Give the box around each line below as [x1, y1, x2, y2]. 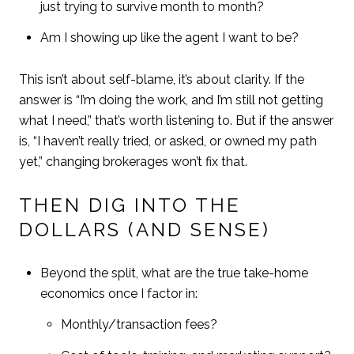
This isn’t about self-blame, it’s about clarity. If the [19, 71, 304, 87]
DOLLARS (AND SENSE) [19, 218, 270, 242]
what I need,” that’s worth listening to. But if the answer [19, 112, 333, 128]
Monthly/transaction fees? [61, 317, 218, 333]
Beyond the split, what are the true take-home [40, 265, 308, 281]
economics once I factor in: [40, 285, 198, 301]
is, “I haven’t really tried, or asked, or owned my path [19, 133, 317, 149]
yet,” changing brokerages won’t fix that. [19, 153, 247, 169]
